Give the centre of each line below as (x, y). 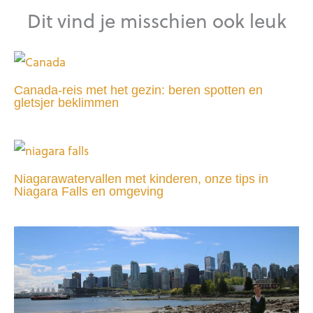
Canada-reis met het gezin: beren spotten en (138, 89)
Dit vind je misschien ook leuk (156, 20)
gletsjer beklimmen (66, 102)
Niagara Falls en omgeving (89, 191)
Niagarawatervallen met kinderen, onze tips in (141, 178)
